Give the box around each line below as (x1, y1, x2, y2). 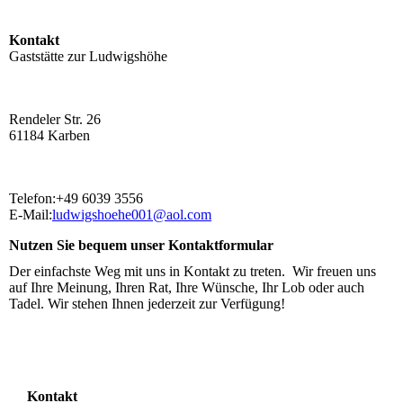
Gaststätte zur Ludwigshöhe (9, 49, 167, 64)
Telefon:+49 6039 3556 (9, 191, 143, 206)
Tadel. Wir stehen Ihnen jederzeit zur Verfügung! (9, 296, 285, 312)
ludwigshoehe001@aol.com (52, 207, 211, 222)
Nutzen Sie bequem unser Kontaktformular (9, 237, 273, 253)
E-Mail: (9, 207, 52, 222)
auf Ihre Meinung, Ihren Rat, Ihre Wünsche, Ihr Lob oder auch (9, 280, 364, 296)
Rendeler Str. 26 (9, 112, 101, 127)
